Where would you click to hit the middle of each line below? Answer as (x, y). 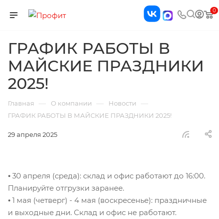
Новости (122, 103)
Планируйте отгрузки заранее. (66, 188)
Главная (21, 103)
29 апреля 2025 (33, 134)
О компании (71, 103)
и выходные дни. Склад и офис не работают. (92, 213)
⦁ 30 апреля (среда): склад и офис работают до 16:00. (107, 176)
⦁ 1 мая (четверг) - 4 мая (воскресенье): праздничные (107, 200)
